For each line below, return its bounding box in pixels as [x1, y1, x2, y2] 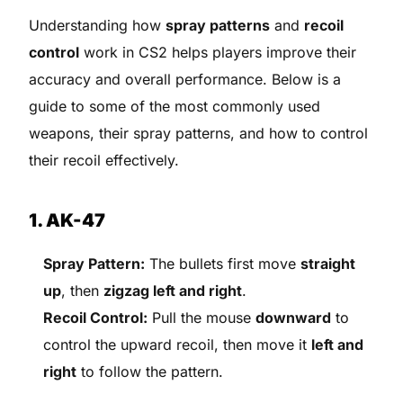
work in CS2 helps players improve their [79, 42, 357, 61]
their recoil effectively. [29, 150, 180, 169]
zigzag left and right [103, 281, 243, 300]
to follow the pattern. [76, 362, 224, 381]
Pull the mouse [148, 308, 256, 327]
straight [300, 254, 356, 273]
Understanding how [29, 15, 166, 34]
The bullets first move [145, 254, 301, 273]
